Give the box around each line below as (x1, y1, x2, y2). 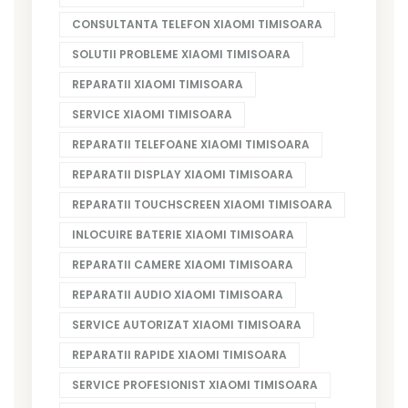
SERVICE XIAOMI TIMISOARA (72, 106, 232, 122)
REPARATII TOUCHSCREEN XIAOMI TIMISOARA (72, 196, 332, 212)
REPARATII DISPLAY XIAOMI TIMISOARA (72, 166, 293, 182)
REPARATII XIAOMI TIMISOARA (72, 76, 243, 92)
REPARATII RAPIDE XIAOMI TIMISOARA (72, 346, 287, 362)
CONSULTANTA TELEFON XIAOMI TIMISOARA (72, 15, 322, 32)
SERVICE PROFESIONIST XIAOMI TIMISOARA (72, 376, 318, 393)
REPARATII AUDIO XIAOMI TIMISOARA (72, 286, 283, 302)
